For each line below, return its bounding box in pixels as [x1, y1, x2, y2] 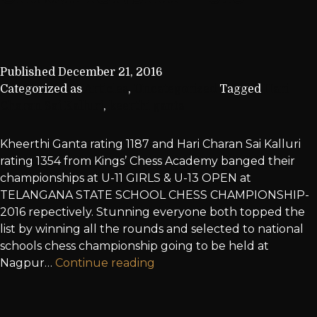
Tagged [219, 83, 264, 96]
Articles [84, 83, 128, 96]
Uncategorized [134, 83, 217, 96]
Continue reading [55, 256, 155, 270]
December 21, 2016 [58, 66, 163, 79]
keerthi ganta [109, 100, 185, 113]
